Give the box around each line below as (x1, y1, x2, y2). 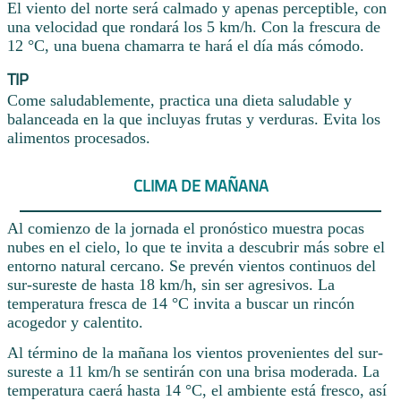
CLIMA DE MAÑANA (132, 173, 269, 198)
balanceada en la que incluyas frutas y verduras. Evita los (7, 110, 380, 129)
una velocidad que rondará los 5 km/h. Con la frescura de (7, 18, 380, 37)
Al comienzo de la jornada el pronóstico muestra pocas (7, 219, 364, 238)
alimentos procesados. (7, 129, 150, 148)
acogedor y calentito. (7, 313, 143, 332)
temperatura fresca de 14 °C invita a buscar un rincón (7, 294, 354, 313)
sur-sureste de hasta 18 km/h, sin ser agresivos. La (7, 276, 335, 294)
